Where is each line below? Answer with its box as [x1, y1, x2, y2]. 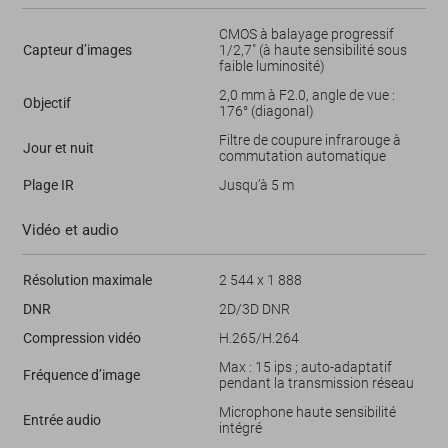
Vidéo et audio [21, 220, 119, 239]
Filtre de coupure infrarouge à [218, 131, 401, 148]
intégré [218, 419, 262, 436]
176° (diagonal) [218, 102, 314, 119]
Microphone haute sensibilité [218, 403, 396, 420]
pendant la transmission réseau [218, 374, 414, 391]
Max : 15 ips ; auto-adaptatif [218, 358, 392, 375]
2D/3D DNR [218, 300, 290, 317]
